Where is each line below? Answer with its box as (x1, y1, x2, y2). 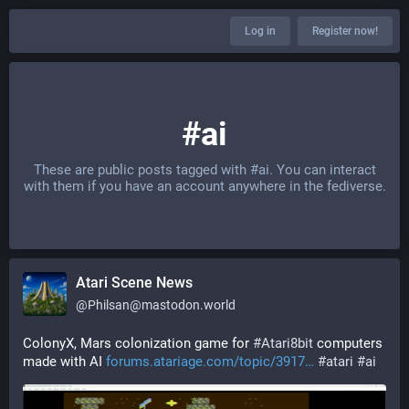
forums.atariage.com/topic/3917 (106, 353, 305, 370)
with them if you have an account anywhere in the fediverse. (23, 178, 386, 194)
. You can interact (268, 162, 376, 178)
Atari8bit (261, 335, 313, 351)
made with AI (23, 353, 106, 370)
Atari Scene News (76, 274, 193, 291)
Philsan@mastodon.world (88, 298, 236, 312)
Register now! (312, 25, 378, 37)
